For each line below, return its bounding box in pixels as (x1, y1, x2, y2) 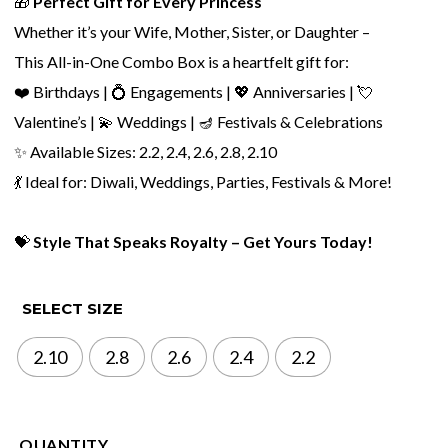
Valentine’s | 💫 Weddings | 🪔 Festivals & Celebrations (14, 111, 384, 131)
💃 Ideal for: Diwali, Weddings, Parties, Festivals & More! (14, 171, 393, 191)
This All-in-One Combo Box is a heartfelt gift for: (14, 51, 350, 71)
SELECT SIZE (21, 299, 123, 319)
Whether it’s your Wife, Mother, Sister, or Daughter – (14, 21, 371, 41)
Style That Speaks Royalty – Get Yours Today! (33, 231, 374, 251)
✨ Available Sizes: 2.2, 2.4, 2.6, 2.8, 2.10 (14, 141, 278, 161)
